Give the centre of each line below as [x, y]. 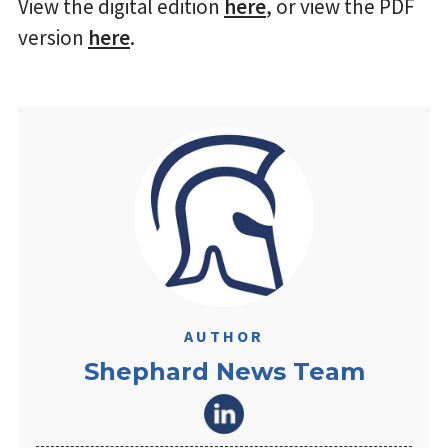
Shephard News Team [224, 372]
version [53, 38]
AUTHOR [224, 336]
